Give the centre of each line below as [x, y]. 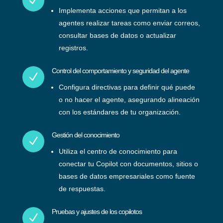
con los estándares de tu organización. [119, 112]
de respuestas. [82, 189]
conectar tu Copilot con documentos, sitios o [128, 164]
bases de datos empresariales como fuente [127, 176]
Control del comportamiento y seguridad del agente [120, 71]
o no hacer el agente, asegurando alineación [129, 100]
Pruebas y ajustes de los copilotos [97, 212]
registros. [73, 48]
